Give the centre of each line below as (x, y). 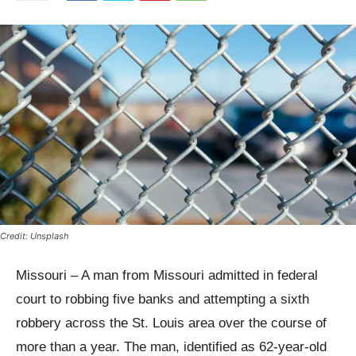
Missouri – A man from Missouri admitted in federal (167, 276)
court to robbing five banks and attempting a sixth (163, 300)
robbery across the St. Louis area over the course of (171, 323)
